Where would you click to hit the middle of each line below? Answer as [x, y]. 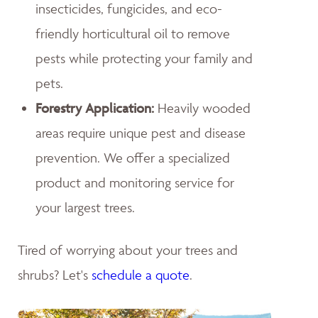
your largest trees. [85, 207]
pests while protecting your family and [144, 58]
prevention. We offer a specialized [133, 157]
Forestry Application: [97, 108]
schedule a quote [141, 274]
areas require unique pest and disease [141, 132]
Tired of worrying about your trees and [128, 250]
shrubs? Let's [55, 274]
